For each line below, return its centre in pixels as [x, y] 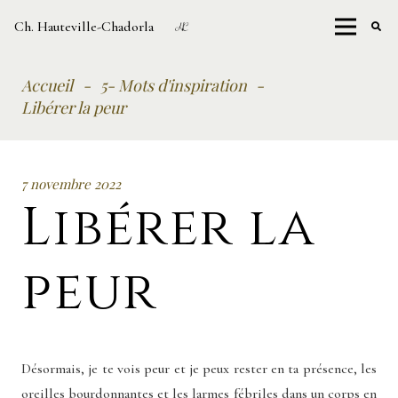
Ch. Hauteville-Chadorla [84, 27]
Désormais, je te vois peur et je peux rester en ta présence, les [199, 368]
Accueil [47, 85]
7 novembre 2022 [71, 183]
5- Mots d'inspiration [173, 85]
